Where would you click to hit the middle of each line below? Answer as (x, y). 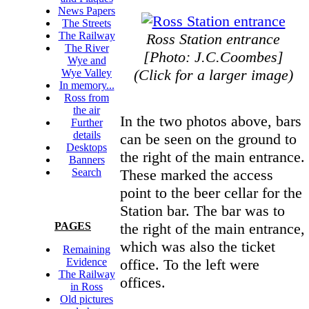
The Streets (87, 23)
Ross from (87, 98)
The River (87, 48)
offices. (143, 282)
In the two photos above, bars (211, 121)
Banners (87, 160)
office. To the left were (190, 264)
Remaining (87, 249)
